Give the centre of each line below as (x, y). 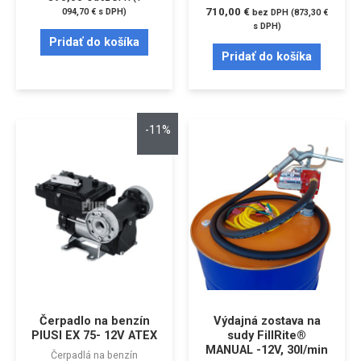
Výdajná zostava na (267, 321)
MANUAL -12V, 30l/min (267, 350)
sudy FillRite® (267, 336)
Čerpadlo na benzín (94, 321)
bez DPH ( (273, 13)
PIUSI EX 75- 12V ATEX (94, 336)
